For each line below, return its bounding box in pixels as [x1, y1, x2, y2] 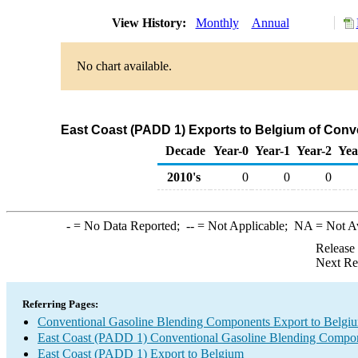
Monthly [195, 16, 239, 30]
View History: [108, 16, 193, 30]
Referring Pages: [22, 298, 98, 310]
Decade [165, 144, 205, 157]
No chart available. [76, 59, 172, 73]
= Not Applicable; [193, 219, 294, 233]
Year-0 [213, 144, 249, 157]
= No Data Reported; [70, 219, 186, 233]
